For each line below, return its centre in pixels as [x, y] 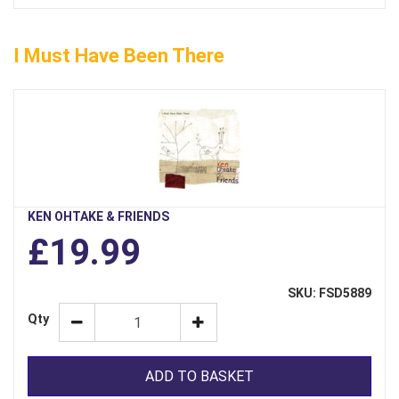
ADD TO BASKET [199, 376]
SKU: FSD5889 [330, 293]
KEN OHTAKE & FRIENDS [98, 217]
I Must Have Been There [119, 56]
